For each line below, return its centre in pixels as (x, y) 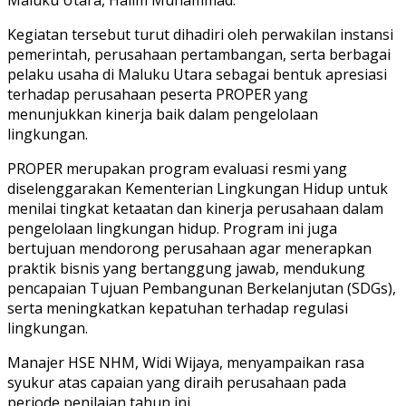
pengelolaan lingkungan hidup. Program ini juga (172, 228)
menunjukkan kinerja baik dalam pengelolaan (163, 114)
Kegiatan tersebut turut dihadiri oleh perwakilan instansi (200, 34)
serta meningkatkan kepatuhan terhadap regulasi (178, 308)
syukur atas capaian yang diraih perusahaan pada (177, 382)
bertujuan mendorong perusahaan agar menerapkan (189, 248)
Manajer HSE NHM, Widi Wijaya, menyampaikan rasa (186, 362)
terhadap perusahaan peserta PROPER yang (158, 94)
